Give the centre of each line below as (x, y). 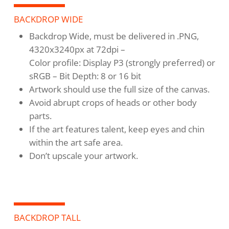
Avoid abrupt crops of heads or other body (113, 103)
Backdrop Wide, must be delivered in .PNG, (114, 36)
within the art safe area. (76, 143)
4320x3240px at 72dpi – (77, 50)
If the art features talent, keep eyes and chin (117, 129)
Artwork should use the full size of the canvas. (119, 89)
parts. (40, 116)
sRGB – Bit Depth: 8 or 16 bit (85, 76)
